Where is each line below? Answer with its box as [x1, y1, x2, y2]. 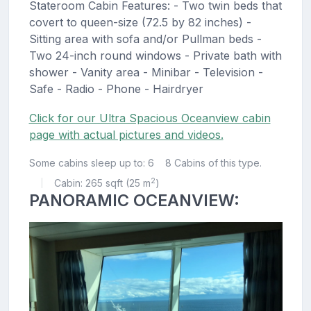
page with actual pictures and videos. [28, 128, 224, 142]
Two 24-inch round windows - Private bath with [28, 49, 282, 63]
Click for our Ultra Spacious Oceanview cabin [28, 111, 271, 126]
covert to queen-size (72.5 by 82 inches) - [28, 15, 251, 30]
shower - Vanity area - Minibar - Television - [28, 65, 263, 80]
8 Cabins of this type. [165, 157, 262, 169]
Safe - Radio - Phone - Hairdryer [28, 82, 203, 96]
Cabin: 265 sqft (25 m [53, 177, 151, 190]
